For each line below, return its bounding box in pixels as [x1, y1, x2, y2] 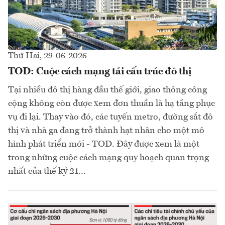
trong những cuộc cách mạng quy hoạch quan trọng [8, 153, 209, 163]
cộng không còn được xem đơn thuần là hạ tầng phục [8, 99, 215, 108]
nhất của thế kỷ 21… [8, 167, 86, 176]
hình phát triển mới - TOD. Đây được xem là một [8, 140, 199, 149]
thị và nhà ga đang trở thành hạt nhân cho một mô [8, 126, 204, 136]
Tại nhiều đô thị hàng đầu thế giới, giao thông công [8, 85, 207, 95]
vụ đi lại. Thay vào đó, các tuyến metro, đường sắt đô [8, 113, 213, 122]
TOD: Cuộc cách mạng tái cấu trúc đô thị [8, 67, 191, 77]
